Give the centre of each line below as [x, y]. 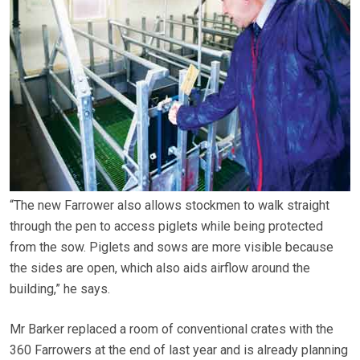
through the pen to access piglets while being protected [166, 227]
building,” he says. [60, 289]
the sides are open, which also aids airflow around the [160, 268]
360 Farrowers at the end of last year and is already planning [179, 350]
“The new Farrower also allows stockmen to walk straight [170, 206]
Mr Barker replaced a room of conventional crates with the [172, 329]
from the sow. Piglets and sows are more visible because [172, 247]
